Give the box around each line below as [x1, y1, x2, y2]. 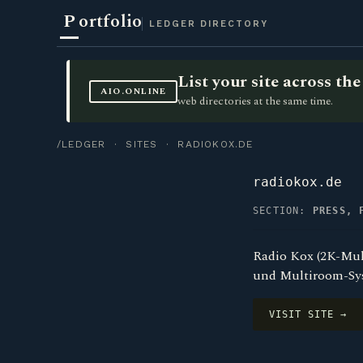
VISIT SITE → [269, 309, 347, 320]
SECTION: [253, 205, 313, 216]
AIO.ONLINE [100, 84, 167, 98]
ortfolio [79, 8, 143, 35]
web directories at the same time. [177, 93, 334, 109]
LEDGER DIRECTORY [149, 19, 269, 29]
